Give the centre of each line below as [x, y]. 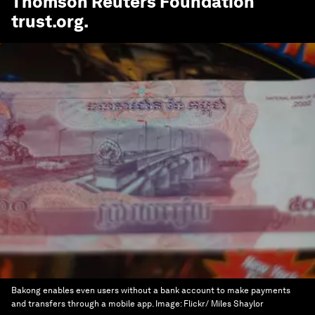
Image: [169, 304]
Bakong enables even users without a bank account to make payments [151, 290]
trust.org [47, 21]
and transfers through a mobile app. [82, 304]
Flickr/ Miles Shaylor [224, 304]
